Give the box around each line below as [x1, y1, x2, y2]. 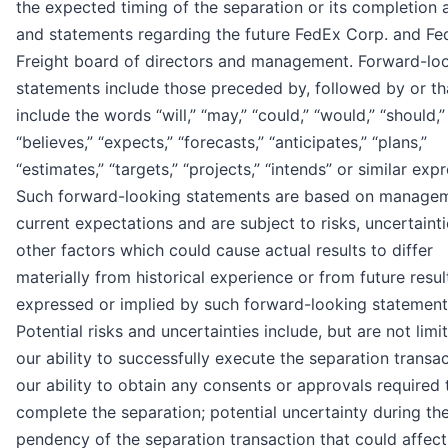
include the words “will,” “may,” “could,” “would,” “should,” [16, 105, 445, 126]
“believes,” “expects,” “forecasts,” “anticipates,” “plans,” [16, 132, 427, 153]
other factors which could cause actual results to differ [16, 240, 433, 261]
